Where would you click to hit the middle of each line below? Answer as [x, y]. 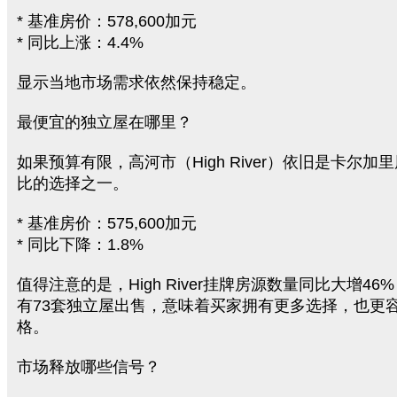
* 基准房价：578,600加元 [107, 21]
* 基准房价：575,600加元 [107, 223]
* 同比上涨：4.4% [80, 43]
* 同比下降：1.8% [80, 245]
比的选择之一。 [73, 183]
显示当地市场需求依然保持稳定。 [136, 82]
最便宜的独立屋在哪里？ [105, 122]
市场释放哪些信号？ [89, 367]
